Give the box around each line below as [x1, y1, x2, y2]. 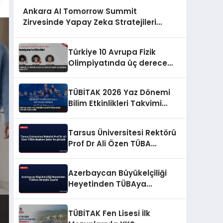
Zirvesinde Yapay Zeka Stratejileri [22, 17, 156, 27]
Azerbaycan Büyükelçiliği [68, 167, 167, 178]
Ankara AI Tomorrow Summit [22, 6, 137, 16]
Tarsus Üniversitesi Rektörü [68, 127, 176, 138]
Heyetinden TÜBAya [68, 178, 146, 189]
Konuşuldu [22, 28, 64, 38]
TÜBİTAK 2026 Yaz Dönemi [68, 87, 170, 98]
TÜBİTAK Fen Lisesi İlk [68, 208, 150, 219]
